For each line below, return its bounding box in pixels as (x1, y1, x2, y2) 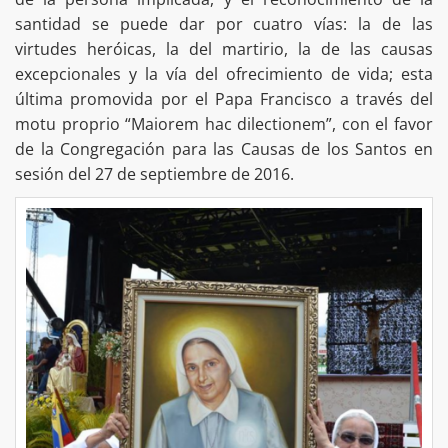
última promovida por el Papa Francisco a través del (15, 87, 433, 110)
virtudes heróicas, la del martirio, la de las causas (15, 37, 433, 60)
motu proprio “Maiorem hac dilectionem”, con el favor (15, 112, 433, 135)
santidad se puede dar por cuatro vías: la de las (15, 12, 433, 35)
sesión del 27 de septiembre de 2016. (15, 162, 294, 185)
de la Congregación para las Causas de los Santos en (15, 137, 433, 160)
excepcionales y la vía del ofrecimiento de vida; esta (15, 62, 433, 85)
